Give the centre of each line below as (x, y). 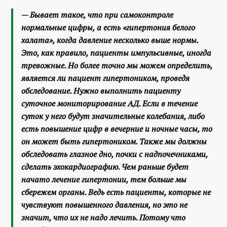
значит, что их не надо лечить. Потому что (104, 217)
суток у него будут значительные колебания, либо (113, 116)
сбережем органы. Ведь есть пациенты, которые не (116, 192)
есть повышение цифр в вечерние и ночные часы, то (117, 128)
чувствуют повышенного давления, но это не (105, 204)
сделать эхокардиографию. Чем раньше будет (105, 166)
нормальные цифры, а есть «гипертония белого (108, 27)
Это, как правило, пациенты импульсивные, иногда (117, 52)
